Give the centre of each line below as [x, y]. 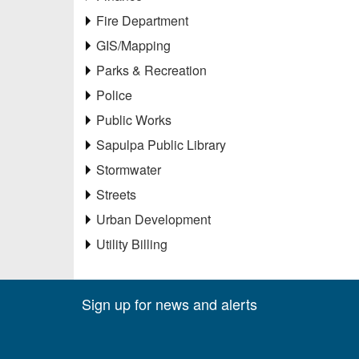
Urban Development [153, 219]
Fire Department [142, 20]
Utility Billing [132, 244]
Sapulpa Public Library [161, 144]
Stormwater [129, 169]
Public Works [134, 119]
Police [114, 95]
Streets [116, 194]
